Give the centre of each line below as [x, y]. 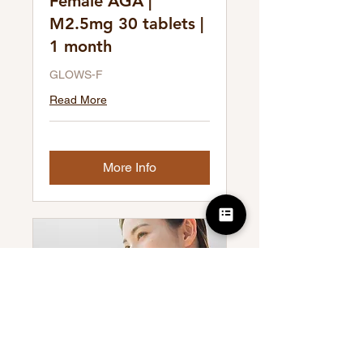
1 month [81, 46]
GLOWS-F [76, 74]
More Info [130, 167]
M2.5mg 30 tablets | [126, 23]
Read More [78, 99]
